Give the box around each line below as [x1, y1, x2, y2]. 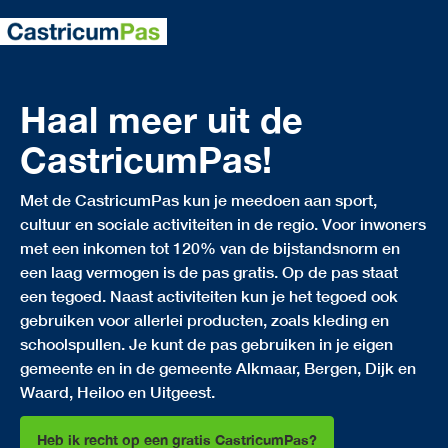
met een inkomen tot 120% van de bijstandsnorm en [20, 238, 400, 257]
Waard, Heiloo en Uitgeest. [20, 382, 215, 401]
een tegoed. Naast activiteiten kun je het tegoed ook [20, 286, 398, 305]
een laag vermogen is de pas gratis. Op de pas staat [20, 262, 398, 281]
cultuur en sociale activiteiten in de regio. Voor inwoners [20, 214, 426, 233]
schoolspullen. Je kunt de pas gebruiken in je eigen [20, 334, 393, 353]
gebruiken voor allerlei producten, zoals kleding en [20, 310, 389, 329]
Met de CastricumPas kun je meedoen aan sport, [20, 190, 377, 209]
